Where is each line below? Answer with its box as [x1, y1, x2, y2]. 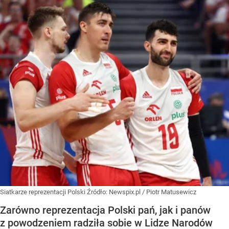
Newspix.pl [109, 188, 141, 196]
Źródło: [87, 188, 109, 196]
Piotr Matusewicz [146, 188, 196, 196]
